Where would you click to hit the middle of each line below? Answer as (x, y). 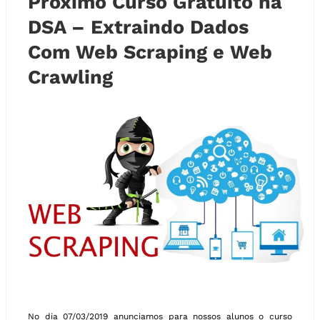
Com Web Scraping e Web (150, 52)
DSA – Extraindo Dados (138, 27)
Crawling (70, 77)
